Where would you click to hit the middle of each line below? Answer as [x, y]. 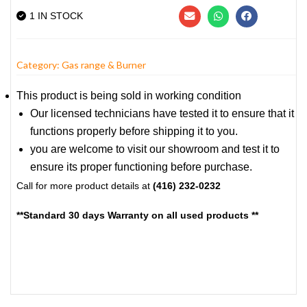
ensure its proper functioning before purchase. [141, 167]
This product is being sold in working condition [129, 96]
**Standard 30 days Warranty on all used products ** [137, 216]
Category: [39, 65]
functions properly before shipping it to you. [134, 132]
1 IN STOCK [56, 15]
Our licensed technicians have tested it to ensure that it [162, 114]
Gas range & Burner [104, 65]
